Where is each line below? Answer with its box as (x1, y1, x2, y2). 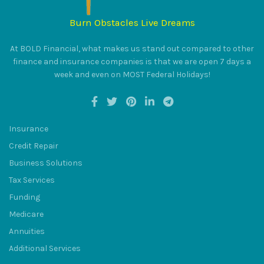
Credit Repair (9, 140, 58, 151)
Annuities (9, 226, 45, 236)
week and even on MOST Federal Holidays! (54, 69, 210, 80)
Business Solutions (9, 157, 82, 168)
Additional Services (9, 243, 81, 253)
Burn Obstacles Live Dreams (69, 16, 195, 28)
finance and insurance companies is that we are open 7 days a (13, 56, 251, 67)
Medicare (9, 209, 44, 219)
